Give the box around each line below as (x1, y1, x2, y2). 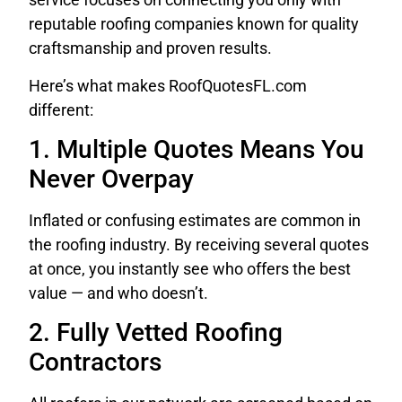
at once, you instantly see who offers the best (29, 259, 351, 279)
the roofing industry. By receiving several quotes (29, 235, 369, 255)
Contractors (29, 347, 162, 378)
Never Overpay (29, 164, 194, 195)
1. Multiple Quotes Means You (29, 135, 364, 165)
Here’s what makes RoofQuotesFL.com (29, 75, 307, 95)
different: (29, 100, 93, 119)
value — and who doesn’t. (29, 284, 208, 303)
